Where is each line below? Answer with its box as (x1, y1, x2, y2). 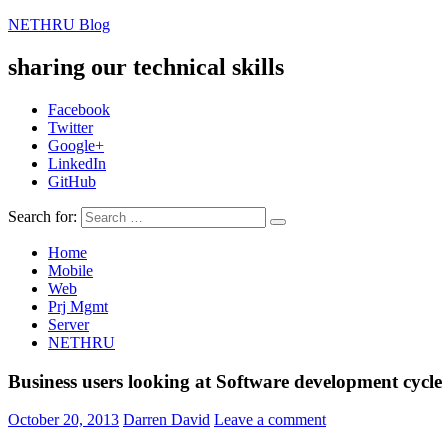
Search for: (8, 207, 77, 225)
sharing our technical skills (8, 53, 284, 80)
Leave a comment (214, 411, 326, 429)
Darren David (123, 411, 210, 429)
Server (48, 315, 89, 333)
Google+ (48, 136, 104, 154)
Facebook (48, 100, 110, 118)
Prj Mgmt (48, 297, 108, 315)
